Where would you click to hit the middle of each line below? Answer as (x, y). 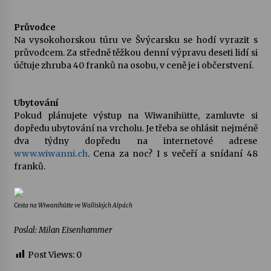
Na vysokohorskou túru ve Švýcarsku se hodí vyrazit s (135, 40)
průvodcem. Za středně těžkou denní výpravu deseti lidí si (135, 53)
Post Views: (51, 255)
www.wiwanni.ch (51, 154)
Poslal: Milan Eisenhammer (63, 230)
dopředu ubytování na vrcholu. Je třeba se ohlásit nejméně (135, 128)
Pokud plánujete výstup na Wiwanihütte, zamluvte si (135, 116)
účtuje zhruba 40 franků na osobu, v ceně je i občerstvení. (133, 65)
